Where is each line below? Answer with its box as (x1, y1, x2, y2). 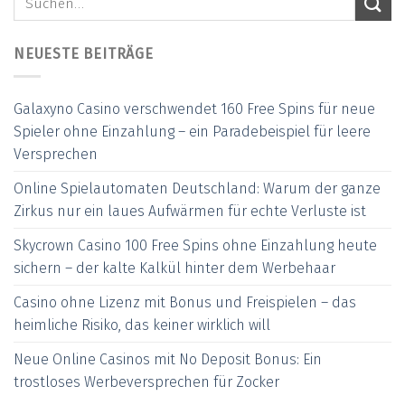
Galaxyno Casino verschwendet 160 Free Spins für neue (14, 99, 375, 118)
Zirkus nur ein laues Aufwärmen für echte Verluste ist (14, 202, 366, 220)
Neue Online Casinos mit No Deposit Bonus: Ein (14, 350, 322, 368)
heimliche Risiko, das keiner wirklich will (14, 316, 270, 334)
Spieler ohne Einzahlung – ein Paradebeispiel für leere (14, 122, 371, 140)
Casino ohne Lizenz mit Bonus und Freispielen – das (14, 293, 356, 311)
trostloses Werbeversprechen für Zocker (14, 372, 279, 391)
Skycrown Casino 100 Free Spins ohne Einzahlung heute (14, 236, 377, 254)
